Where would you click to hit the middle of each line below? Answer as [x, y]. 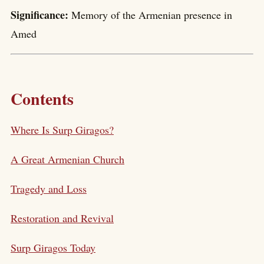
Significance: [41, 15]
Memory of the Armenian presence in [152, 15]
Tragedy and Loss [49, 188]
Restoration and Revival [62, 218]
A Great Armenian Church [67, 159]
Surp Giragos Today [53, 247]
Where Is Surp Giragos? [62, 129]
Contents [42, 98]
